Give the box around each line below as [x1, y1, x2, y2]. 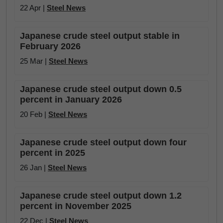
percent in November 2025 [20, 201, 131, 211]
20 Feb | [20, 110, 48, 118]
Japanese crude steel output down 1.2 [20, 191, 182, 201]
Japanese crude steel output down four [20, 137, 187, 147]
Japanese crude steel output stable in [20, 31, 180, 41]
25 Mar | [20, 57, 49, 65]
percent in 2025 [20, 148, 85, 158]
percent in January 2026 [20, 95, 122, 105]
